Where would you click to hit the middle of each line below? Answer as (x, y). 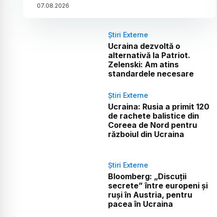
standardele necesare (151, 73)
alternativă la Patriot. (149, 55)
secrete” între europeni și (158, 185)
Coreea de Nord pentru (152, 125)
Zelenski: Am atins (143, 64)
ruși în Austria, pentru (150, 194)
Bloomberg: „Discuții (147, 176)
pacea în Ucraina (140, 204)
